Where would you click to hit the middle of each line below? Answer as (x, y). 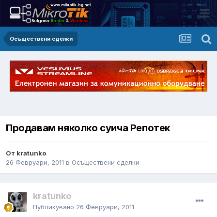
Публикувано (54, 207)
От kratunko (26, 153)
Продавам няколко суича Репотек (88, 128)
